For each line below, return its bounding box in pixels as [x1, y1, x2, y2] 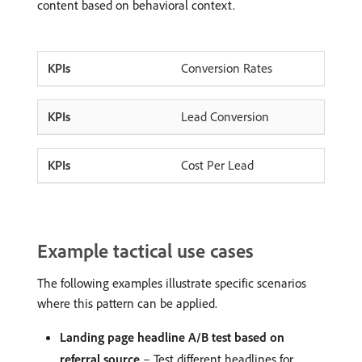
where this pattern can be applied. [37, 295, 217, 311]
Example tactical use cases [37, 238, 254, 263]
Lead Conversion [181, 108, 269, 124]
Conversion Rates [181, 60, 272, 76]
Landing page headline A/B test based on [60, 329, 284, 345]
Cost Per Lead [181, 157, 254, 173]
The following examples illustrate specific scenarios [37, 275, 306, 291]
